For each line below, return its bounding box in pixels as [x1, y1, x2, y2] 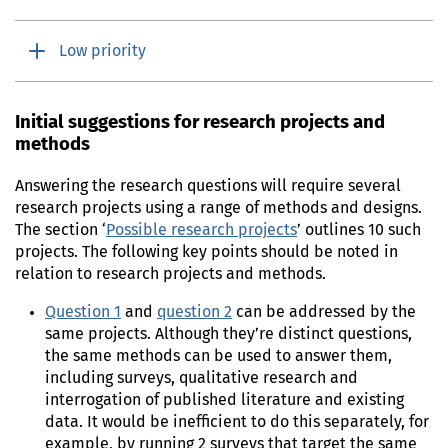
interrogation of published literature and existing [45, 392, 404, 409]
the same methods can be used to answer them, [45, 348, 392, 365]
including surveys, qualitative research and [45, 370, 358, 387]
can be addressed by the [232, 304, 416, 321]
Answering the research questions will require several [15, 178, 401, 195]
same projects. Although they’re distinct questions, [45, 326, 412, 343]
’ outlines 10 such [297, 222, 421, 239]
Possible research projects [106, 222, 297, 239]
